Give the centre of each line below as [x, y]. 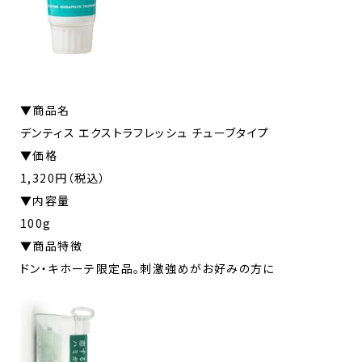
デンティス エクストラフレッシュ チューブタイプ [145, 132]
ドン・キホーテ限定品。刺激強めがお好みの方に [147, 268]
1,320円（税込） [63, 177]
